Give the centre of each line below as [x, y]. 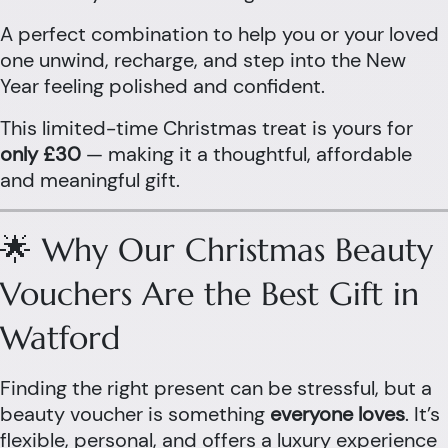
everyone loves [337, 414]
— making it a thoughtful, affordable [246, 154]
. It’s [422, 414]
